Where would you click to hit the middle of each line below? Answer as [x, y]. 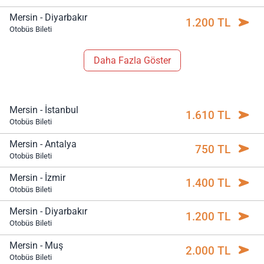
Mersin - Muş [36, 245]
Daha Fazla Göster [132, 61]
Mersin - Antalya [43, 144]
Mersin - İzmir [37, 177]
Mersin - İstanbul [44, 110]
